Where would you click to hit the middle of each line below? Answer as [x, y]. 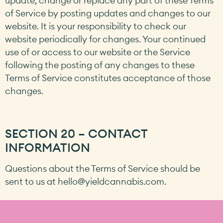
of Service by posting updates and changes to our [108, 13]
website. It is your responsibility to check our [96, 26]
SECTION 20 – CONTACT [76, 133]
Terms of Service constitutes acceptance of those [108, 78]
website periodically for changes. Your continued [105, 39]
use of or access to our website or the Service [98, 52]
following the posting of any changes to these [100, 65]
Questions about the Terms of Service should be [103, 168]
